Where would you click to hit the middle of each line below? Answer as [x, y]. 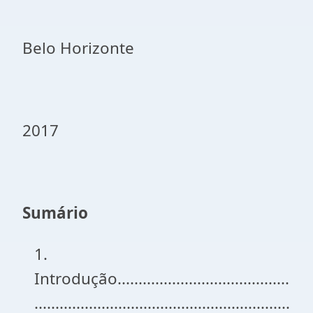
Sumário [55, 213]
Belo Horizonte [78, 48]
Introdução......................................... [162, 278]
